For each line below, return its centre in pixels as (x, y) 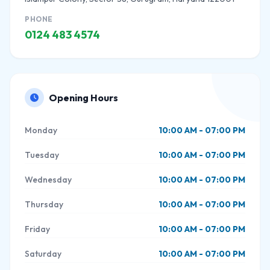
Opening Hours (83, 98)
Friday (37, 229)
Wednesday (48, 180)
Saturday (43, 254)
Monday (41, 130)
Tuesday (42, 155)
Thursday (44, 204)
